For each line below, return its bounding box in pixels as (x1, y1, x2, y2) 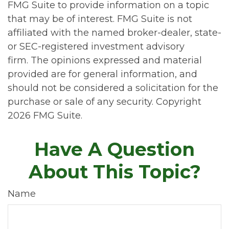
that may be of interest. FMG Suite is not (8, 13, 192, 25)
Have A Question (34, 138, 195, 161)
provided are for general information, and (8, 68, 197, 80)
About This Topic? (28, 161, 201, 183)
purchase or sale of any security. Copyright (8, 96, 201, 107)
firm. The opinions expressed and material (8, 55, 202, 66)
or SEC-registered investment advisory (8, 41, 185, 52)
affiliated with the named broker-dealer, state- (8, 27, 221, 38)
